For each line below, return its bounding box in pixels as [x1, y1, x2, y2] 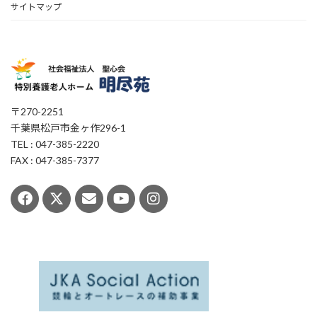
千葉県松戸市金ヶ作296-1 [11, 121, 126, 134]
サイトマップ [11, 1, 62, 13]
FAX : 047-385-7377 [11, 154, 99, 166]
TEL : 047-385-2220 [11, 137, 99, 150]
